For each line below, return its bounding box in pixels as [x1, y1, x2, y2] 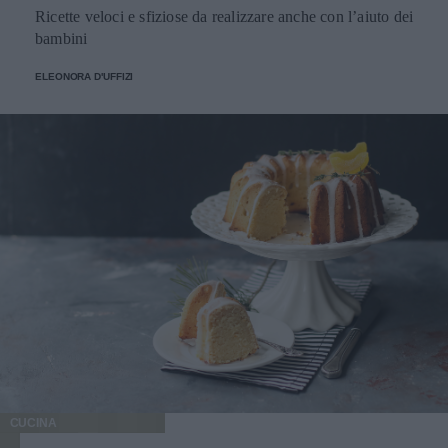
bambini [35, 30, 88, 47]
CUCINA [9, 415, 57, 430]
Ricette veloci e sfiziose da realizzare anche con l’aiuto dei [35, 8, 414, 25]
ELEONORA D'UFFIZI [35, 71, 134, 82]
